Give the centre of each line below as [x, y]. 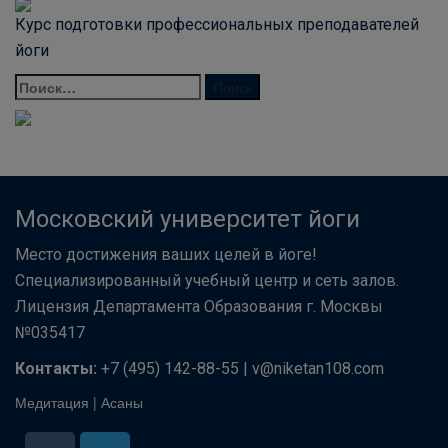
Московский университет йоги [187, 218]
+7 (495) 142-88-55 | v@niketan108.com [240, 368]
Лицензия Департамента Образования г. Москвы [199, 306]
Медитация [52, 401]
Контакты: [56, 368]
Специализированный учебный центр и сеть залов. [207, 280]
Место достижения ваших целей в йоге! [166, 254]
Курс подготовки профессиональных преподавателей [217, 25]
